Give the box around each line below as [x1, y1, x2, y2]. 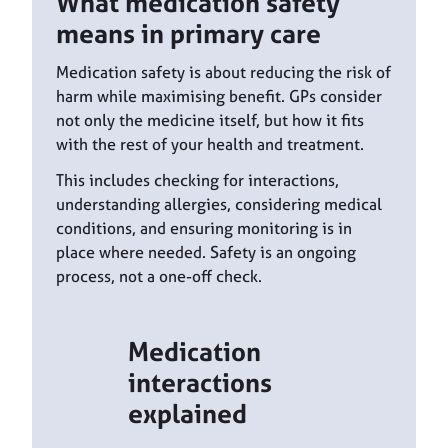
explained [128, 395, 247, 431]
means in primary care [56, 16, 321, 52]
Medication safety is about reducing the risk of [56, 61, 391, 84]
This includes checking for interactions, [56, 168, 339, 191]
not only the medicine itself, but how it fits [56, 109, 364, 132]
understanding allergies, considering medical [56, 192, 382, 215]
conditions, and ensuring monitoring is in [56, 216, 352, 239]
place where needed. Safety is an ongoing [56, 240, 356, 263]
